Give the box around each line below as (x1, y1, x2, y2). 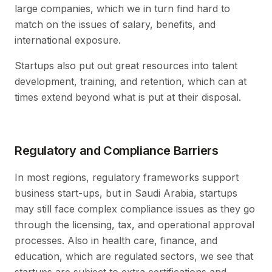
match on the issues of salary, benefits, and (15, 18, 216, 31)
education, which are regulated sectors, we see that (15, 250, 253, 263)
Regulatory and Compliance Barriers (15, 143, 219, 158)
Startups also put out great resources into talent (15, 59, 237, 72)
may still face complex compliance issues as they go (15, 203, 255, 216)
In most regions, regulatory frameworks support (15, 171, 239, 184)
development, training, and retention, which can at (15, 75, 246, 88)
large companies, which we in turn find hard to (15, 2, 230, 15)
